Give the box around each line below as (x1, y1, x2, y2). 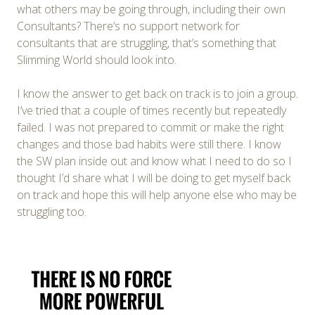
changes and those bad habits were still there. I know (17, 136, 281, 152)
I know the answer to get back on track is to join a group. (17, 85, 298, 101)
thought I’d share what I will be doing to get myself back (17, 169, 290, 186)
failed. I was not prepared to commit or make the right (17, 119, 284, 135)
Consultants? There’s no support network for (17, 18, 240, 34)
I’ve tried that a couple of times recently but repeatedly (17, 102, 286, 118)
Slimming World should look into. (17, 51, 176, 67)
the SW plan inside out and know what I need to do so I (17, 153, 292, 169)
